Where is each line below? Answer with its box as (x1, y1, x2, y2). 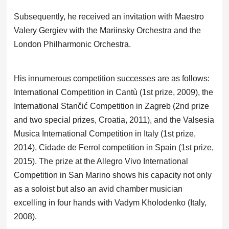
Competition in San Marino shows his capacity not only (13, 170, 212, 179)
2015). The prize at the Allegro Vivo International (13, 156, 188, 166)
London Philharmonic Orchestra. (13, 39, 133, 49)
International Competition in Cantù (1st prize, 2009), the (13, 87, 213, 97)
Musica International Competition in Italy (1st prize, (13, 129, 196, 138)
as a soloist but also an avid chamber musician (13, 184, 182, 193)
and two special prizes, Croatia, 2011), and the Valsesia (13, 115, 214, 124)
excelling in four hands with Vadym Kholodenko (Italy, (13, 198, 207, 207)
